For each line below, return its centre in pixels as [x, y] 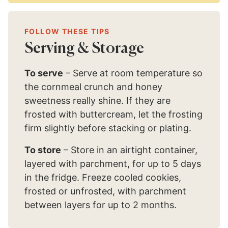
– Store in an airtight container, [129, 150]
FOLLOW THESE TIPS [67, 31]
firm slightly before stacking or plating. [108, 128]
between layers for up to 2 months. [101, 205]
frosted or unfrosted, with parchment [105, 191]
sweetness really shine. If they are [97, 101]
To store [43, 150]
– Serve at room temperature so [133, 73]
